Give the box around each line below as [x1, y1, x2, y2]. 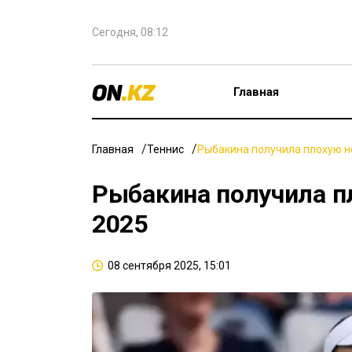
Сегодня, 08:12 [92, 26, 168, 38]
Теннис [147, 143, 184, 156]
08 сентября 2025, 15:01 [108, 259, 231, 272]
